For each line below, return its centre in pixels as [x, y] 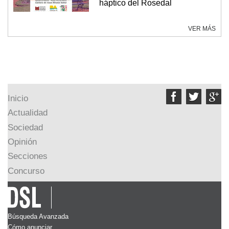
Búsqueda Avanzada [38, 216]
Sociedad [25, 127]
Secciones [28, 156]
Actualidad [28, 113]
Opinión [22, 142]
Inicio [18, 98]
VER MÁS [202, 29]
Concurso [26, 171]
